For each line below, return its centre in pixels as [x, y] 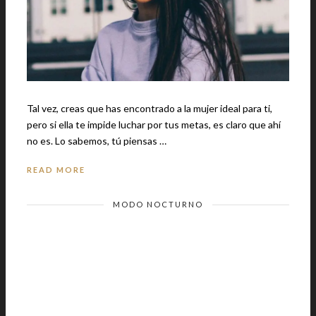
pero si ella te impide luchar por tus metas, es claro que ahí [154, 124]
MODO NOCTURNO [158, 204]
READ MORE [56, 169]
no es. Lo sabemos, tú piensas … [111, 140]
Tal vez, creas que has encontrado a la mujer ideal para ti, [150, 108]
